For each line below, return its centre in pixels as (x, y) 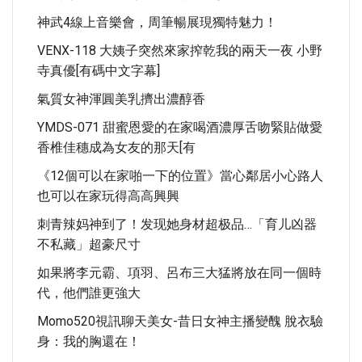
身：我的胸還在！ (89, 341)
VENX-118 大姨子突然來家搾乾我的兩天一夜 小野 (180, 51)
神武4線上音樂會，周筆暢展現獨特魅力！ (157, 22)
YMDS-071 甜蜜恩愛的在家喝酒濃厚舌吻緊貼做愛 (180, 127)
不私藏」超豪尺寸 (89, 244)
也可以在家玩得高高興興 (108, 196)
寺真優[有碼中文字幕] (99, 71)
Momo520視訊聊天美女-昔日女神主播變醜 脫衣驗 (180, 321)
